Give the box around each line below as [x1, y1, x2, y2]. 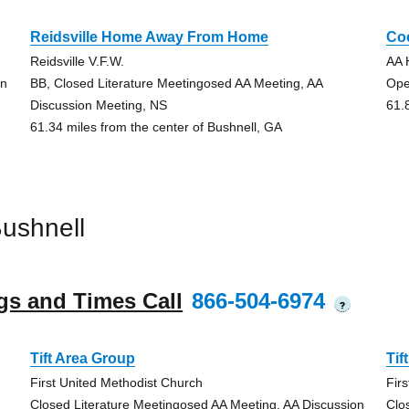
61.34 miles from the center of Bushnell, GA [29, 120, 282, 134]
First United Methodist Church [29, 375, 203, 390]
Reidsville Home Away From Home [29, 29, 268, 45]
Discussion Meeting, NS [29, 98, 167, 112]
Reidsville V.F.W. [29, 54, 124, 68]
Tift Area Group [29, 351, 135, 366]
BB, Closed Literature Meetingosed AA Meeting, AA [29, 76, 322, 90]
